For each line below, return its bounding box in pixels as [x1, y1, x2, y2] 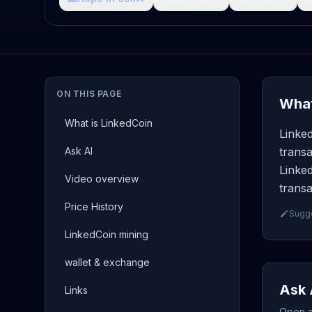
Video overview [65, 173, 139, 185]
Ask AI [65, 145, 93, 157]
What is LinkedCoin [65, 117, 153, 129]
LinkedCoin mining [65, 228, 148, 240]
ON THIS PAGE [56, 88, 122, 99]
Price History [65, 201, 123, 212]
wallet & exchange [65, 256, 150, 268]
